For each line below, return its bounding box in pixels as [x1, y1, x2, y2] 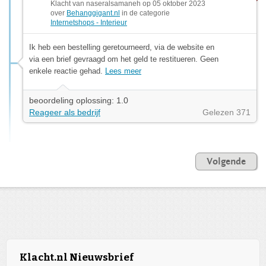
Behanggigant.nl [66, 8, 120, 17]
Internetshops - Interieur [50, 18, 127, 27]
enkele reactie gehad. [29, 66, 105, 75]
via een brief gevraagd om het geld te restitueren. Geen [29, 54, 218, 64]
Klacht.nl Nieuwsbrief [20, 251, 134, 264]
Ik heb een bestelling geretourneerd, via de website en [29, 42, 214, 52]
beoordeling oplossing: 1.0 [29, 95, 128, 105]
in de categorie [120, 8, 170, 17]
